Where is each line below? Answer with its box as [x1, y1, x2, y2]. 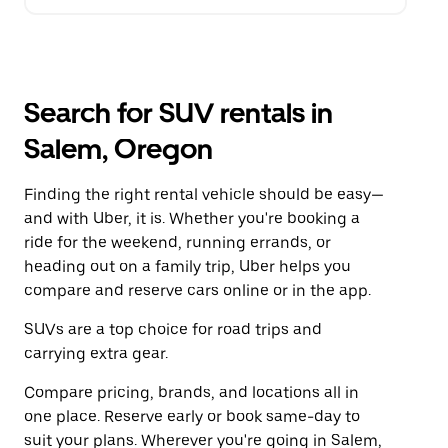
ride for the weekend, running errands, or [24, 233, 331, 252]
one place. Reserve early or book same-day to [24, 407, 360, 426]
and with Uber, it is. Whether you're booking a [24, 209, 360, 228]
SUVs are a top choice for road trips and [24, 320, 322, 339]
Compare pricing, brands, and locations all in [24, 383, 359, 402]
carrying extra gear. [24, 344, 168, 363]
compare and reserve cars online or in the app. [24, 281, 371, 300]
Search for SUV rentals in [24, 96, 333, 130]
